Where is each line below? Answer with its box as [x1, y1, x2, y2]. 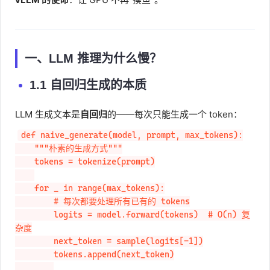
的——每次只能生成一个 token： [107, 108, 242, 120]
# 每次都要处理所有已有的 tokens [15, 196, 54, 207]
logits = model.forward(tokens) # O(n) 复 [15, 210, 54, 220]
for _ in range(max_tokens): [15, 183, 34, 193]
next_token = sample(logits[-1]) [15, 236, 54, 246]
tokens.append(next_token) [15, 250, 54, 260]
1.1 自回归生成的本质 [30, 78, 146, 92]
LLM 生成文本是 [15, 108, 80, 120]
